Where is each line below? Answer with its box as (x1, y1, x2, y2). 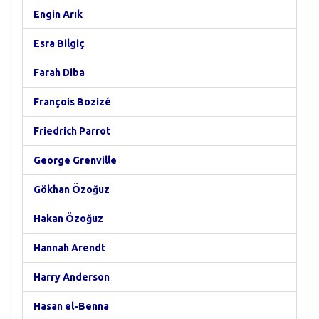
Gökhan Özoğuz (33, 184, 110, 195)
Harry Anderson (33, 271, 110, 283)
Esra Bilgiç (33, 38, 85, 49)
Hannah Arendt (33, 242, 105, 253)
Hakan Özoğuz (33, 213, 103, 224)
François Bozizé (33, 96, 111, 108)
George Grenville (33, 155, 117, 166)
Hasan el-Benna (33, 300, 109, 312)
